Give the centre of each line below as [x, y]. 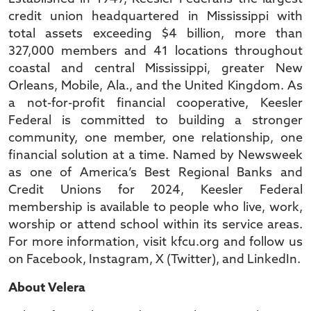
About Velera [47, 288]
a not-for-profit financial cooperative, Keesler [155, 104]
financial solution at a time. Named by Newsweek [155, 156]
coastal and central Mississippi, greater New [155, 69]
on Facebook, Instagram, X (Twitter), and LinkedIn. [155, 260]
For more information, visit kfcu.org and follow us [155, 243]
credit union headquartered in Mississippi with [155, 17]
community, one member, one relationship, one [155, 138]
